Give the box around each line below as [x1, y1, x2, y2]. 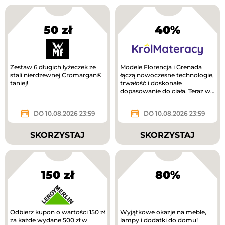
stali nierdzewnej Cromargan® [10, 71, 102, 79]
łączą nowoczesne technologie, [120, 71, 214, 79]
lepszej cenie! [120, 95, 159, 103]
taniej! [10, 79, 28, 87]
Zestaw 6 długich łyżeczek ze [10, 63, 96, 71]
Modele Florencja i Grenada [120, 63, 202, 71]
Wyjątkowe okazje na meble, [120, 208, 206, 216]
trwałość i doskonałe [120, 79, 182, 87]
